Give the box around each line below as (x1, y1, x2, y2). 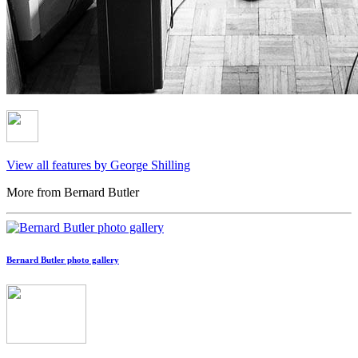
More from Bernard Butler (6, 185, 139, 200)
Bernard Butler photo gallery (6, 255, 119, 265)
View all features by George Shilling (6, 158, 190, 173)
